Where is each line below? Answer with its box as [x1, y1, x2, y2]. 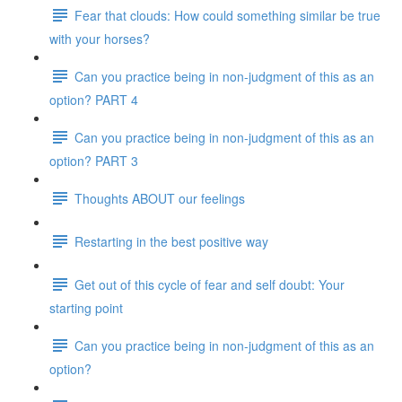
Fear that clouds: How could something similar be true [74, 5, 380, 24]
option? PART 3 [49, 152, 138, 170]
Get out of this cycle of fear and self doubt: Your [74, 275, 345, 293]
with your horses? [49, 30, 150, 48]
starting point [49, 299, 123, 317]
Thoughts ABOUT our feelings [74, 188, 245, 207]
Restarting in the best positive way [74, 232, 268, 250]
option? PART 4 [49, 91, 138, 109]
